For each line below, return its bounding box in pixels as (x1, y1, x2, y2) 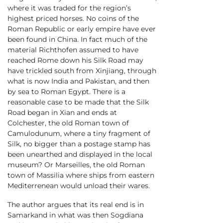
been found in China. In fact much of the (7, 35, 147, 44)
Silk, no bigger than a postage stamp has (7, 139, 150, 149)
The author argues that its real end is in (7, 200, 144, 210)
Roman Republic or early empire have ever (7, 24, 156, 34)
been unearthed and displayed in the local (7, 150, 152, 159)
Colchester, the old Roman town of (7, 118, 129, 128)
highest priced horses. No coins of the (7, 14, 139, 23)
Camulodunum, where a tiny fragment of (7, 129, 150, 138)
